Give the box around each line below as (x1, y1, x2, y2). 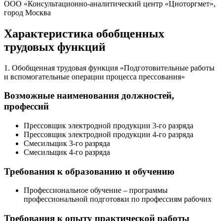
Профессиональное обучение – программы (24, 186, 168, 195)
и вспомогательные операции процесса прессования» (4, 72, 185, 81)
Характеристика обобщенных (4, 27, 164, 40)
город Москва (4, 8, 51, 17)
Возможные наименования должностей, (4, 90, 174, 101)
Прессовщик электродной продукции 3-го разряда (24, 121, 193, 130)
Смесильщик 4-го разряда (24, 147, 110, 156)
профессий (4, 101, 49, 112)
